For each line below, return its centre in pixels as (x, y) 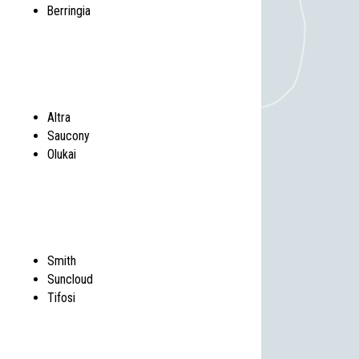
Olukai (62, 155)
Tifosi (62, 298)
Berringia (69, 11)
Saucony (69, 136)
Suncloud (71, 280)
